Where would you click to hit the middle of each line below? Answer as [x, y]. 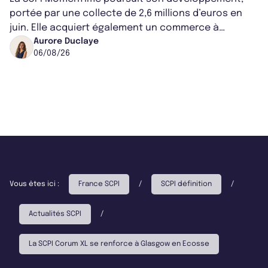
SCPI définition [186, 184]
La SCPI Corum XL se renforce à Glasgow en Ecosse [119, 244]
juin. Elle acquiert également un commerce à [114, 28]
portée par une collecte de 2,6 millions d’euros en [126, 13]
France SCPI [99, 184]
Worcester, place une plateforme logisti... [106, 42]
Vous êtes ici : [34, 184]
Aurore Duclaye [66, 41]
